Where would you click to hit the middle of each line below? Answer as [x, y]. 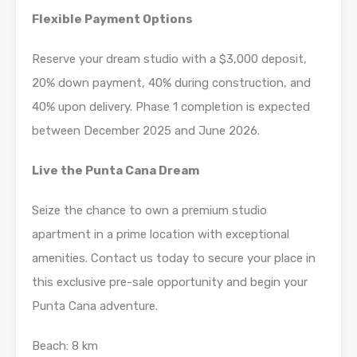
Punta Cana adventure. [95, 306]
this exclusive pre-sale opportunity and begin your [170, 282]
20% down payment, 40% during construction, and [171, 83]
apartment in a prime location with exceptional [161, 235]
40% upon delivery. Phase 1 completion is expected [171, 107]
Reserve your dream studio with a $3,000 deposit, [169, 59]
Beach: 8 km [65, 346]
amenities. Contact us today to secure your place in [174, 259]
